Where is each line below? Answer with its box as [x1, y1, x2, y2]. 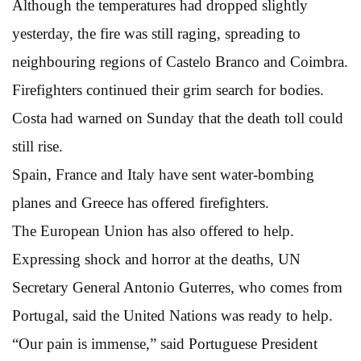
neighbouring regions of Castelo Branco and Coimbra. [12, 52, 348, 70]
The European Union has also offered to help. [12, 222, 294, 239]
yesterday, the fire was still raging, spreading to [12, 24, 301, 42]
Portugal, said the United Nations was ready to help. [12, 306, 333, 324]
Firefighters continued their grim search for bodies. [12, 81, 324, 98]
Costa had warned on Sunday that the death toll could [12, 109, 343, 127]
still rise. [12, 137, 63, 155]
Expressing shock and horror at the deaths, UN [12, 250, 301, 268]
